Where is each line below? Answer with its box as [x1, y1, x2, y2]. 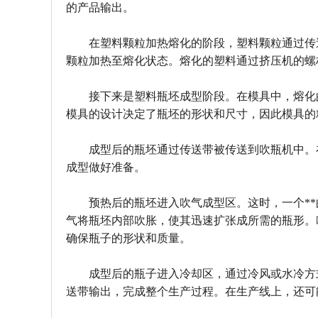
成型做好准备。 [66, 161, 146, 173]
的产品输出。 [66, 1, 134, 13]
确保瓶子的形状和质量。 [66, 232, 191, 244]
